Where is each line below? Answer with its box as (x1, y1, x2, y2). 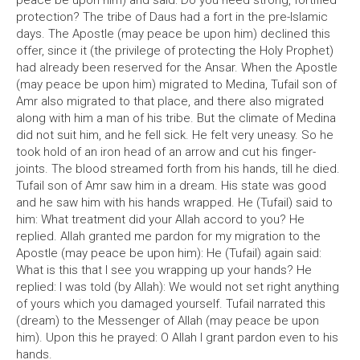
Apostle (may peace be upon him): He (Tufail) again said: (16, 246, 321, 260)
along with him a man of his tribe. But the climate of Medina (16, 111, 336, 125)
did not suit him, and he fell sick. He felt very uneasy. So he (16, 128, 333, 142)
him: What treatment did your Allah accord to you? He (16, 212, 305, 227)
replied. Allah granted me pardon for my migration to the (16, 229, 321, 243)
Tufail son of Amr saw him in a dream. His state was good (16, 178, 326, 193)
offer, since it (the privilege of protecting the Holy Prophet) (16, 43, 333, 58)
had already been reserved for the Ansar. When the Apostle (16, 60, 337, 75)
